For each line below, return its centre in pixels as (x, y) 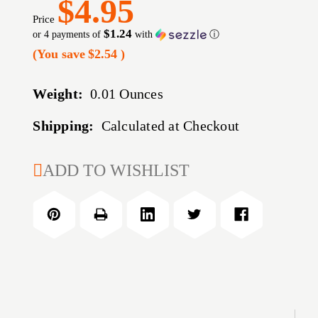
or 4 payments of (68, 35)
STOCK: (60, 186)
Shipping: (64, 126)
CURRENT (67, 164)
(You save (59, 54)
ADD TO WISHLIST (116, 171)
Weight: (58, 94)
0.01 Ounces (127, 94)
